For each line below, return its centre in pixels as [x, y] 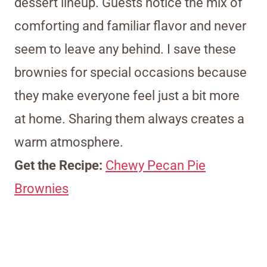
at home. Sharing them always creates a [129, 119]
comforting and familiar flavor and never [130, 26]
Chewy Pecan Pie [156, 166]
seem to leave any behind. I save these [125, 49]
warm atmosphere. [69, 142]
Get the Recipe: [60, 166]
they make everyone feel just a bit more [127, 96]
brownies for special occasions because [131, 73]
